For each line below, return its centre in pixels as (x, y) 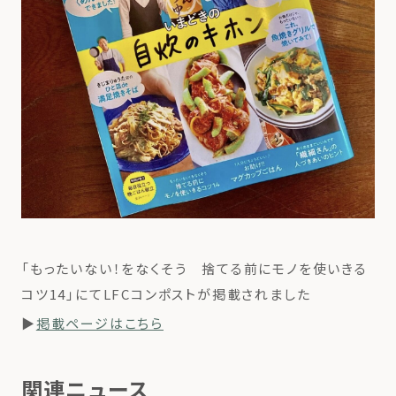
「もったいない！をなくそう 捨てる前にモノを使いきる (194, 269)
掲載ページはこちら (100, 324)
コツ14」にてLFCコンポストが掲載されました (166, 294)
